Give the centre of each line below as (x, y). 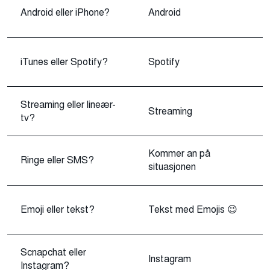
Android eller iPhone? (65, 13)
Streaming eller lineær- (68, 104)
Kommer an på (179, 154)
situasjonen (172, 167)
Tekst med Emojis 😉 (193, 210)
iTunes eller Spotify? (64, 62)
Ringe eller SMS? (57, 160)
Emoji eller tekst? (58, 210)
